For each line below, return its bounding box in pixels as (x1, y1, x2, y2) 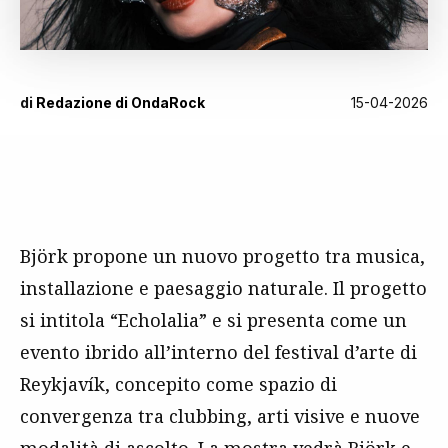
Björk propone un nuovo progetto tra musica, (20, 244, 425, 269)
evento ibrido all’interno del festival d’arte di (20, 340, 417, 365)
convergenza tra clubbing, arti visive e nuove (20, 404, 420, 429)
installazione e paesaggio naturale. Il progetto (20, 276, 427, 301)
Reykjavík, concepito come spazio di (20, 372, 337, 397)
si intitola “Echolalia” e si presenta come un (20, 308, 407, 333)
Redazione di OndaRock (36, 94, 205, 112)
